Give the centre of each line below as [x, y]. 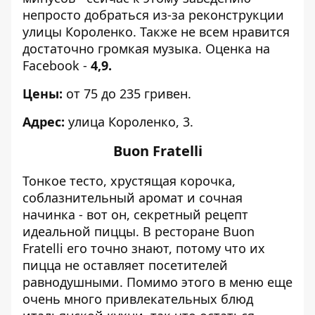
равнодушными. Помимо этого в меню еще [157, 282]
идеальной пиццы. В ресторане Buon [139, 231]
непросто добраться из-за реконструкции [153, 15]
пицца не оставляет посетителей [125, 265]
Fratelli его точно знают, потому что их [144, 248]
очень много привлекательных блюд [138, 299]
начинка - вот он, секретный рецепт [135, 214]
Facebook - [57, 65]
